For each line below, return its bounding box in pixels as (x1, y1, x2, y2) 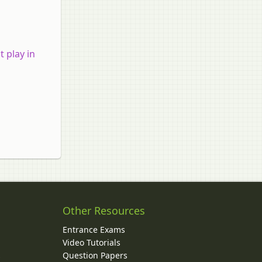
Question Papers (62, 249, 127, 261)
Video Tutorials (62, 236, 120, 248)
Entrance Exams (62, 223, 125, 235)
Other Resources (62, 203, 145, 218)
